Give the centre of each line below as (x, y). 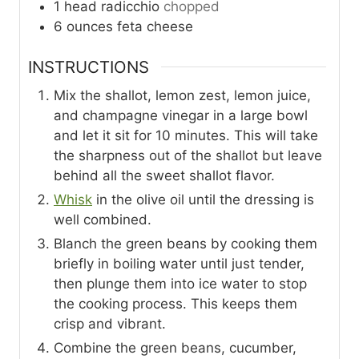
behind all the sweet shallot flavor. (164, 176)
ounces (90, 27)
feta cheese (155, 27)
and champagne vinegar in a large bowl (181, 116)
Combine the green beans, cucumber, (175, 348)
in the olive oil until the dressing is (203, 200)
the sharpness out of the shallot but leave (188, 156)
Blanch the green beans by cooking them (186, 244)
